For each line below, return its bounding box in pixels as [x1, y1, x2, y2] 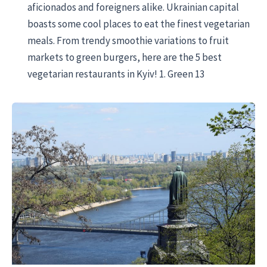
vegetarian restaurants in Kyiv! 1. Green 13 [27, 67, 204, 80]
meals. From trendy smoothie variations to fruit [27, 33, 229, 47]
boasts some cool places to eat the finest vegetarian [27, 17, 250, 30]
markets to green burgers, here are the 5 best [27, 50, 222, 64]
